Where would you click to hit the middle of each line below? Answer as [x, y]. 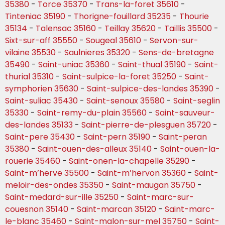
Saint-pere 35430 [40, 137]
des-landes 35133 [39, 125]
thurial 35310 [29, 77]
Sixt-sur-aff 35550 [41, 41]
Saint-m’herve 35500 [47, 173]
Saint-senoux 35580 [126, 101]
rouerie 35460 [33, 161]
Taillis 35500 [188, 29]
